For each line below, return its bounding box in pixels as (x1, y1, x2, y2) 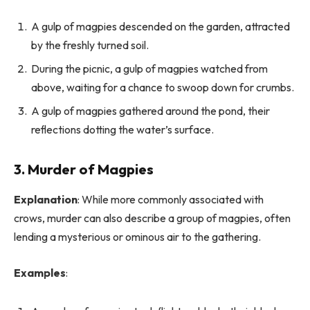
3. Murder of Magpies (14, 161, 154, 179)
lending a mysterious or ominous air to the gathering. (14, 230, 261, 244)
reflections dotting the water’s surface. (31, 122, 214, 137)
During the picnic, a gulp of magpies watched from (31, 62, 268, 76)
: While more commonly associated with (77, 192, 264, 207)
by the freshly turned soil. (31, 38, 149, 53)
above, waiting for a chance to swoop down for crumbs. (31, 80, 294, 95)
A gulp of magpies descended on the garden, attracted (31, 19, 290, 34)
